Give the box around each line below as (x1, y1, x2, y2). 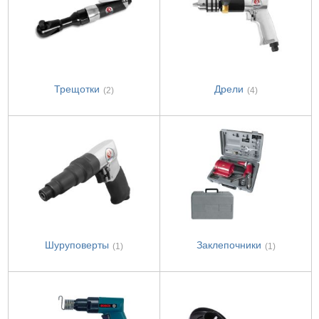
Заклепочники (196, 239, 261, 251)
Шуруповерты (45, 239, 109, 251)
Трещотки (54, 83, 100, 95)
